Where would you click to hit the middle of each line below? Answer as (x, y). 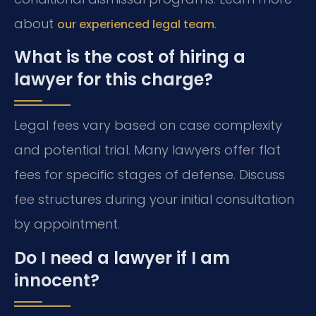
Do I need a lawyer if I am (122, 257)
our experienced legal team (136, 25)
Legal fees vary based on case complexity (148, 126)
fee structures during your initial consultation (154, 200)
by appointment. (67, 224)
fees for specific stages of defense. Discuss (150, 175)
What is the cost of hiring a (130, 57)
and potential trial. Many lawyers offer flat (147, 150)
